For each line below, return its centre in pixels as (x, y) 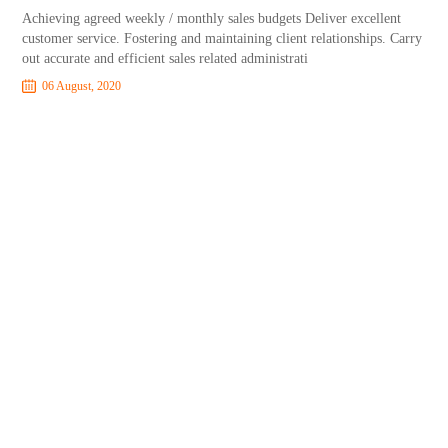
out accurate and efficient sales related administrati (165, 58)
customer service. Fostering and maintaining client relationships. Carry (222, 38)
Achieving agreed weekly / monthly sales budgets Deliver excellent (212, 18)
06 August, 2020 (82, 86)
